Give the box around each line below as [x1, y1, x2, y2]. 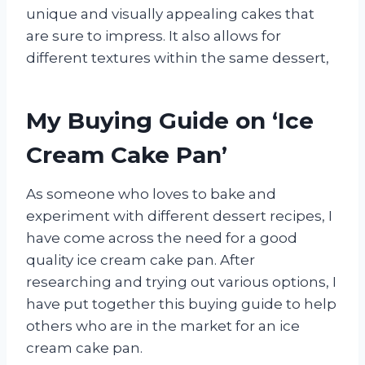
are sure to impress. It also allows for [26, 28, 281, 45]
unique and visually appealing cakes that [26, 6, 314, 23]
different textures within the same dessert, [26, 50, 329, 67]
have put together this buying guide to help [26, 296, 336, 313]
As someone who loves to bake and [26, 186, 276, 203]
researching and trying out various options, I [26, 274, 336, 291]
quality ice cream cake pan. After [26, 252, 255, 269]
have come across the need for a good [26, 230, 297, 247]
